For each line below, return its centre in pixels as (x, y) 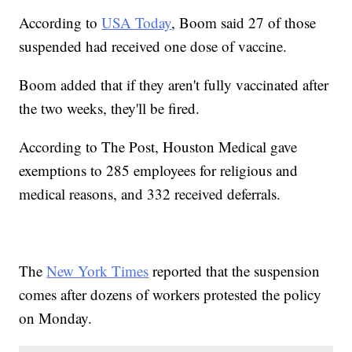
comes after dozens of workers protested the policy (170, 295)
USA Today (137, 23)
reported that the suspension (235, 271)
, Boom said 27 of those (244, 23)
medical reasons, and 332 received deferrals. (150, 194)
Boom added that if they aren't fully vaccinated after (174, 85)
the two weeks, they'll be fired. (110, 108)
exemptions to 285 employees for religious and (159, 170)
